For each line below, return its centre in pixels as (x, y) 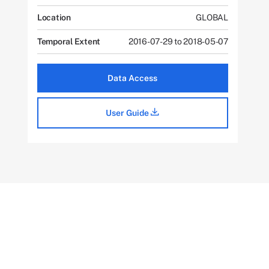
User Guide (128, 113)
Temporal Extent (69, 41)
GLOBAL (212, 17)
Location (54, 17)
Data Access (133, 78)
